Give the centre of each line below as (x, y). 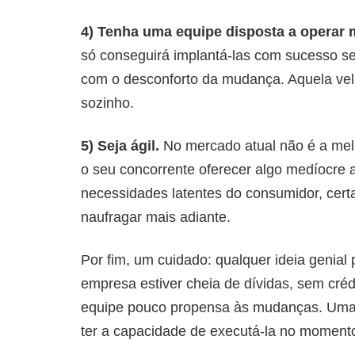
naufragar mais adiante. (156, 217)
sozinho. (107, 103)
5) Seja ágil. (120, 145)
